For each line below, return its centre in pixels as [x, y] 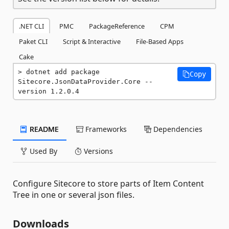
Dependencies [177, 129]
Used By [42, 151]
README [43, 129]
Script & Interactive [92, 41]
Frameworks [105, 129]
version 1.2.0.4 [49, 91]
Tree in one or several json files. [74, 195]
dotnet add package [63, 72]
